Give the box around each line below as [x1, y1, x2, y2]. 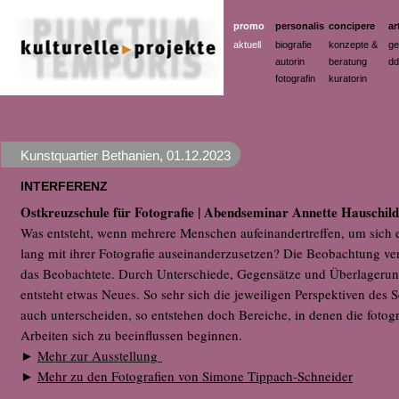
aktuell [233, 39, 261, 50]
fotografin [275, 73, 315, 84]
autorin [275, 56, 305, 67]
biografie [275, 39, 312, 50]
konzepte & [329, 39, 378, 50]
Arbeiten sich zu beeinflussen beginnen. [20, 326, 242, 344]
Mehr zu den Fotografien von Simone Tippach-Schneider [37, 367, 353, 385]
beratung [329, 56, 367, 67]
